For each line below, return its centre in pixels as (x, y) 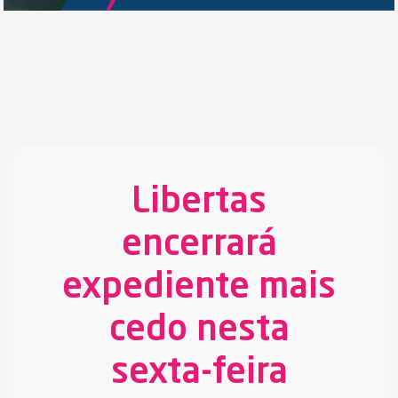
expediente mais (199, 287)
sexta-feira (199, 373)
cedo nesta (199, 330)
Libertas (199, 202)
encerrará (199, 245)
